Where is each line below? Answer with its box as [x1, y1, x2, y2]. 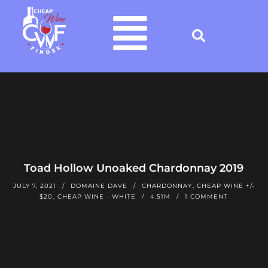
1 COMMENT [185, 192, 229, 200]
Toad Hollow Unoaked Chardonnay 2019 [24, 161, 244, 175]
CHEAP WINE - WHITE [57, 192, 136, 200]
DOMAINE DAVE [70, 181, 127, 190]
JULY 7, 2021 [13, 181, 56, 190]
